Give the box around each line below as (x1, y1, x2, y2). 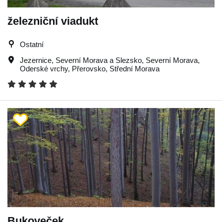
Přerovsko (72, 64, 106, 73)
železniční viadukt (7, 14, 98, 27)
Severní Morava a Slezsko (55, 55, 142, 64)
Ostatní (20, 40, 44, 49)
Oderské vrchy (20, 64, 68, 73)
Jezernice (20, 55, 52, 64)
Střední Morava (110, 64, 160, 73)
